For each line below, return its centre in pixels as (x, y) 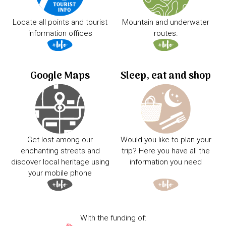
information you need (166, 162)
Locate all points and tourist (60, 22)
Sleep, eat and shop (166, 76)
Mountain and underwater (166, 22)
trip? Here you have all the (166, 151)
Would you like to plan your (166, 140)
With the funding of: (113, 218)
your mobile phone (60, 173)
